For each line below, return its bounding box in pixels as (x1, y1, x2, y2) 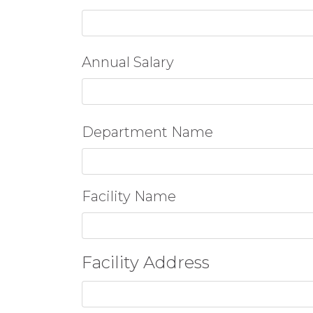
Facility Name (82, 188, 176, 205)
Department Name (82, 124, 213, 140)
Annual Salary (82, 54, 174, 71)
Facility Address (82, 252, 210, 272)
